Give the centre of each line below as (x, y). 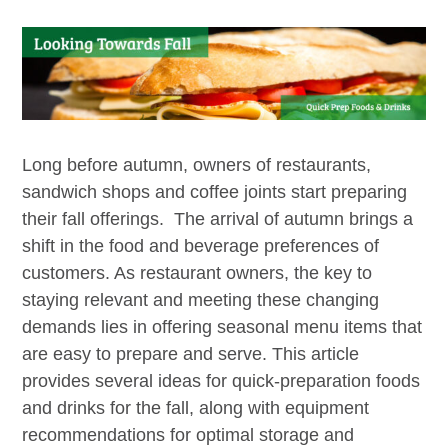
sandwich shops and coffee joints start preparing (215, 192)
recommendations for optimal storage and (188, 435)
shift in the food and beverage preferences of (201, 246)
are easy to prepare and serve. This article (191, 354)
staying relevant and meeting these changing (201, 300)
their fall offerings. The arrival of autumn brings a (218, 219)
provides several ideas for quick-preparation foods (221, 381)
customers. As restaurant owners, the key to (197, 273)
